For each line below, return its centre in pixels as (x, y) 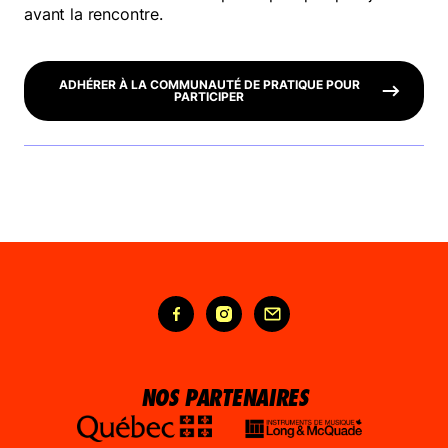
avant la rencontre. (93, 14)
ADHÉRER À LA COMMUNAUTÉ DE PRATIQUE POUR (209, 85)
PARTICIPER (209, 97)
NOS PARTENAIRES (224, 398)
